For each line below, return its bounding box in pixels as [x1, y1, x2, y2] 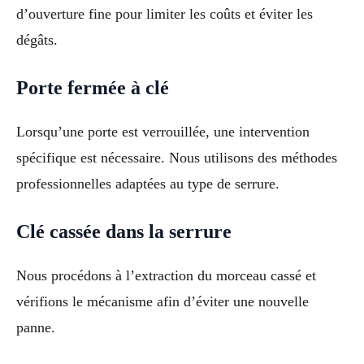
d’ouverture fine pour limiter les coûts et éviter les [16, 6, 313, 23]
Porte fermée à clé [16, 76, 169, 98]
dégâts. [16, 32, 58, 49]
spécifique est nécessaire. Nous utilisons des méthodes [16, 149, 337, 166]
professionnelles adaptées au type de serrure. [16, 175, 279, 192]
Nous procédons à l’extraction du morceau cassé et [16, 266, 316, 284]
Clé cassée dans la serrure [16, 220, 232, 242]
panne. [16, 318, 55, 336]
